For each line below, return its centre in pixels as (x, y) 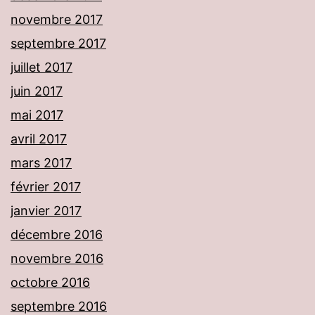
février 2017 (46, 187)
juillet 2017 (41, 67)
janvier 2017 (46, 211)
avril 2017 (39, 139)
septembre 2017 (58, 44)
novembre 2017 (57, 20)
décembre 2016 (57, 235)
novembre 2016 (57, 259)
